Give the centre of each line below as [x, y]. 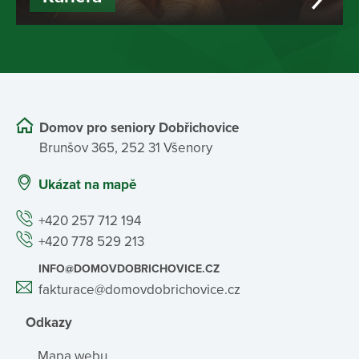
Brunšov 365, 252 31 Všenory [126, 148]
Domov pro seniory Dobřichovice [139, 128]
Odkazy [49, 323]
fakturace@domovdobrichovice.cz [139, 289]
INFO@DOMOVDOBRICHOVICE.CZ [129, 268]
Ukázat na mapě [87, 184]
